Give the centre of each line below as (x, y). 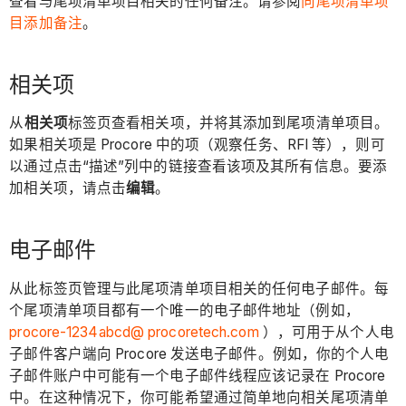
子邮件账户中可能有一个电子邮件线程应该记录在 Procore (198, 375)
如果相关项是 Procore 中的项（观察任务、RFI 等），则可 (197, 145)
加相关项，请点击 (68, 188)
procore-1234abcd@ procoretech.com (134, 332)
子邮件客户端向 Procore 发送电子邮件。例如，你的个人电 (199, 353)
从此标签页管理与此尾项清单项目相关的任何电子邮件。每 (199, 288)
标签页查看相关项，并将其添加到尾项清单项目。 (228, 123)
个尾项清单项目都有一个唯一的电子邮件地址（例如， (184, 310)
